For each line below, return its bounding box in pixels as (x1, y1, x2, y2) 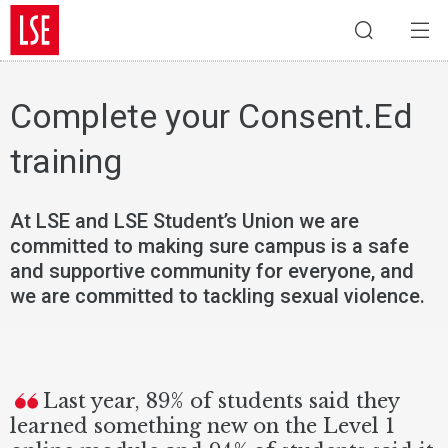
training (10, 141, 122, 181)
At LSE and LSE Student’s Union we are (10, 209, 359, 233)
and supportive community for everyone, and (10, 259, 414, 283)
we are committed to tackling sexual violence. (10, 284, 425, 308)
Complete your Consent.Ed (10, 96, 413, 136)
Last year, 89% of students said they (43, 389, 399, 413)
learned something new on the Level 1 (10, 414, 395, 438)
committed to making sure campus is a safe (10, 234, 409, 258)
